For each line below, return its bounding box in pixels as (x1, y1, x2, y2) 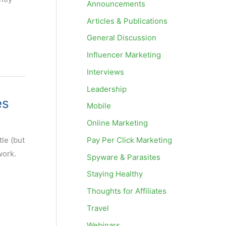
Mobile (87, 101, 111, 111)
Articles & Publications (87, 16, 167, 26)
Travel (87, 203, 109, 213)
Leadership (87, 84, 127, 94)
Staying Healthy (87, 169, 143, 179)
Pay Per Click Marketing (87, 135, 172, 145)
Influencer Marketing (87, 50, 161, 60)
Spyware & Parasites (87, 152, 160, 162)
